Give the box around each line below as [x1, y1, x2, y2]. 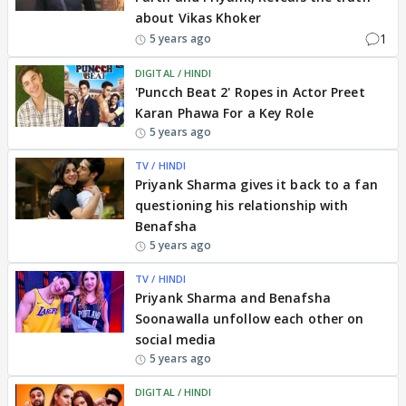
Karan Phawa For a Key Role [135, 104, 314, 121]
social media [135, 331, 217, 348]
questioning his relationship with [135, 197, 349, 214]
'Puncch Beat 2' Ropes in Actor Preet [135, 83, 365, 101]
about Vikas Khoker [135, 9, 261, 26]
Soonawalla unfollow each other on [135, 310, 364, 327]
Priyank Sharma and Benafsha [135, 289, 331, 306]
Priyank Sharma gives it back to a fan [135, 176, 378, 193]
